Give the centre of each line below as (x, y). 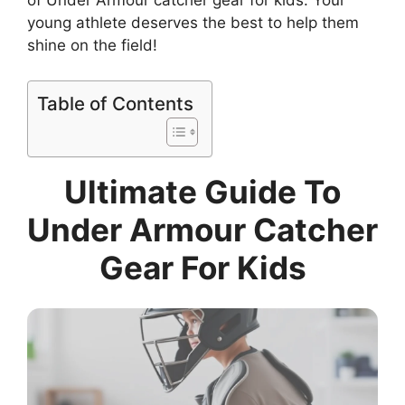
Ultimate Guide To (202, 191)
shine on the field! (92, 45)
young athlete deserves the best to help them (193, 23)
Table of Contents (115, 103)
